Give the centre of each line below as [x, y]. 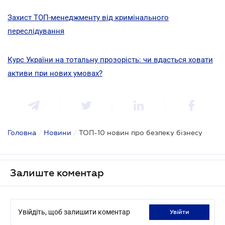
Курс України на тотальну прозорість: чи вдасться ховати [110, 60]
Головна [22, 132]
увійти [181, 212]
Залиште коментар [57, 173]
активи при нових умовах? [55, 73]
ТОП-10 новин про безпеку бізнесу [141, 132]
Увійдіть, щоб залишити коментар [74, 212]
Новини [58, 132]
